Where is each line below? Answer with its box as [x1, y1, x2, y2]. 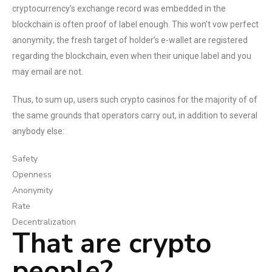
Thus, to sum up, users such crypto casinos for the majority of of [12, 95, 257, 104]
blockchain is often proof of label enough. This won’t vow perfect [12, 19, 259, 29]
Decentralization [12, 216, 76, 228]
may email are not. [12, 67, 83, 76]
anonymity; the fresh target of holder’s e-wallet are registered [12, 35, 248, 45]
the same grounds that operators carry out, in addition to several [12, 110, 257, 120]
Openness [12, 169, 52, 180]
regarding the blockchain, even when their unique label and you [12, 51, 251, 61]
